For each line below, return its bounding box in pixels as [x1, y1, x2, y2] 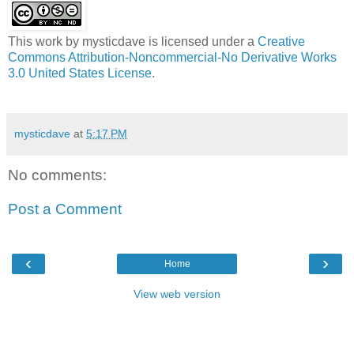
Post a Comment [8, 201, 122, 218]
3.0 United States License [8, 66, 152, 80]
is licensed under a [145, 34, 258, 48]
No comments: [8, 166, 107, 183]
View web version [134, 287, 220, 300]
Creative [258, 34, 305, 48]
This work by [8, 34, 82, 48]
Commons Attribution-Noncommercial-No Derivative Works [8, 50, 337, 64]
